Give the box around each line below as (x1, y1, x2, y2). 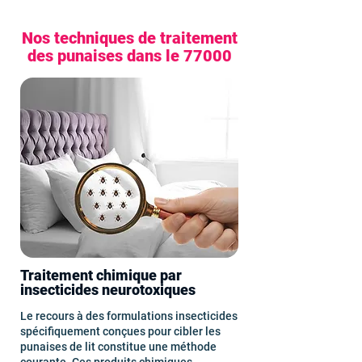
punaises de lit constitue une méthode (20, 340, 217, 353)
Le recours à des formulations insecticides (20, 309, 238, 322)
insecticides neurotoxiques (20, 281, 196, 298)
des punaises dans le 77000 (27, 46, 232, 65)
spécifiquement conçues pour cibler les (20, 325, 221, 338)
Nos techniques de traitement (21, 28, 238, 48)
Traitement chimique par (20, 267, 182, 284)
